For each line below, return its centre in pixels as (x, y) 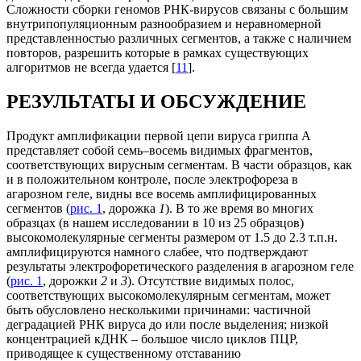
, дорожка (131, 208)
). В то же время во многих (239, 208)
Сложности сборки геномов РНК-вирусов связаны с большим (177, 9)
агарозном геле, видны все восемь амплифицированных (162, 193)
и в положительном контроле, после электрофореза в (152, 179)
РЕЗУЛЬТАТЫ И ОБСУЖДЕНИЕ (156, 101)
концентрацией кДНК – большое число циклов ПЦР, (152, 338)
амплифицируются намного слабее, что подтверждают (157, 251)
